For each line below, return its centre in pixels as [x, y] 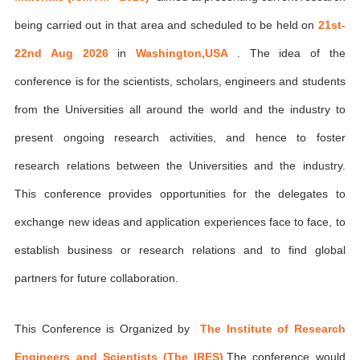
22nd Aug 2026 [66, 53]
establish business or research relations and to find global [180, 250]
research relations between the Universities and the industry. [180, 166]
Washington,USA [186, 53]
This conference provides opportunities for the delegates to [180, 194]
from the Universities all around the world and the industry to [180, 109]
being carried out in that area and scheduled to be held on [166, 25]
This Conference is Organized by [108, 328]
